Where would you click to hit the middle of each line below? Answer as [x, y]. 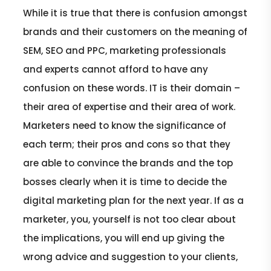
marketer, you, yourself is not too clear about [130, 219]
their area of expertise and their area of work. [129, 106]
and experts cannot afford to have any [116, 69]
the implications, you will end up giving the [124, 238]
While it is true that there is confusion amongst [135, 13]
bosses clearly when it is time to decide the [125, 181]
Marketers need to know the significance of [125, 125]
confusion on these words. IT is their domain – [132, 88]
